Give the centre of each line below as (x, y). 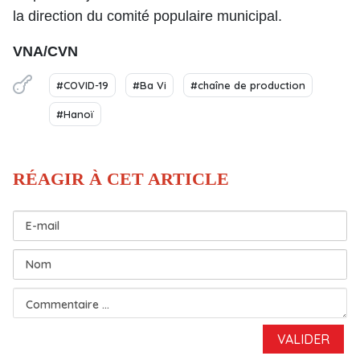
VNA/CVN (45, 51)
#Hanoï (75, 114)
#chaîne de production (248, 85)
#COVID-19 (82, 85)
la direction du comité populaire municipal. (147, 16)
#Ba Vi (149, 85)
